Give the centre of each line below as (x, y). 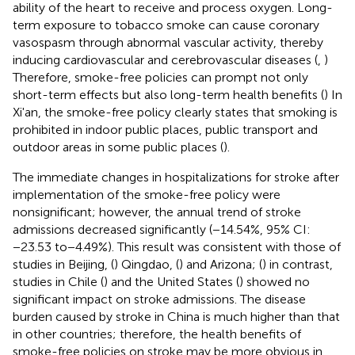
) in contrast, (298, 265)
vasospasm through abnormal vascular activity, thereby (168, 43)
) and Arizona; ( (221, 265)
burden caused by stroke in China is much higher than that (176, 317)
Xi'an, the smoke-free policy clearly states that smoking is (175, 113)
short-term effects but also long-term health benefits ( (168, 95)
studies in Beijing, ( (63, 265)
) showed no (275, 282)
